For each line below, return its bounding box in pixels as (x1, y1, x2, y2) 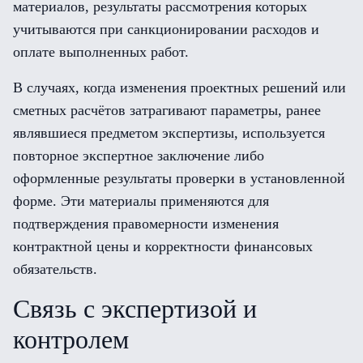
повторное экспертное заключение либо (13, 147, 264, 164)
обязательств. (13, 261, 97, 277)
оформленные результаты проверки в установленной (13, 170, 345, 186)
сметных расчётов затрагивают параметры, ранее (13, 102, 321, 118)
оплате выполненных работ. (13, 44, 189, 60)
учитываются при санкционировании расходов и (13, 21, 319, 37)
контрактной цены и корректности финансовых (13, 238, 313, 254)
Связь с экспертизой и (13, 294, 257, 323)
